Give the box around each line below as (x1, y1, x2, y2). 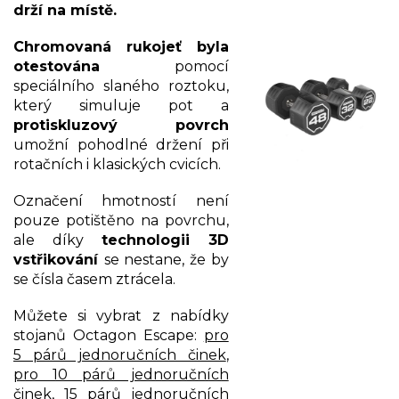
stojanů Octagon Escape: (13, 326, 204, 344)
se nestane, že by (103, 250, 229, 268)
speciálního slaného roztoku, (13, 77, 229, 94)
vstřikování (13, 250, 104, 268)
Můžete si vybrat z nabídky (13, 306, 229, 324)
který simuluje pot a (13, 96, 229, 114)
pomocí (100, 57, 229, 75)
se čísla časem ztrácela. (13, 270, 183, 288)
